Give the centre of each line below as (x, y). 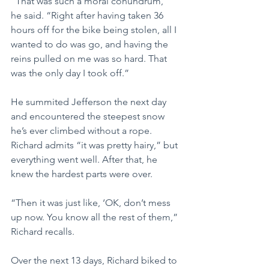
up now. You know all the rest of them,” (95, 217)
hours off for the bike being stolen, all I (95, 29)
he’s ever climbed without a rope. (83, 130)
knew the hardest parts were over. (82, 174)
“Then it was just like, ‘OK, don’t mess (92, 202)
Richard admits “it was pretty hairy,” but (95, 145)
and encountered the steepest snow (89, 116)
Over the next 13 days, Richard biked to (95, 260)
